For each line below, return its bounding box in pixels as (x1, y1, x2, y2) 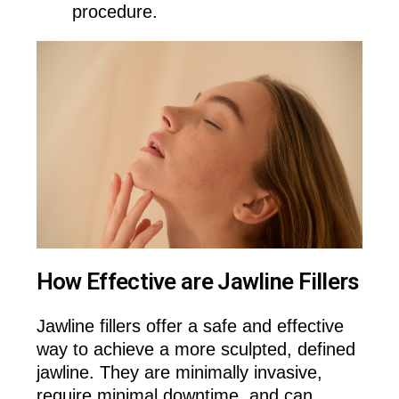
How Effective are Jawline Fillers (36, 268, 359, 296)
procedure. (71, 2, 158, 22)
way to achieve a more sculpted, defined (36, 338, 355, 359)
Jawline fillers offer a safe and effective (36, 315, 344, 336)
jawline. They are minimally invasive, (36, 362, 322, 382)
